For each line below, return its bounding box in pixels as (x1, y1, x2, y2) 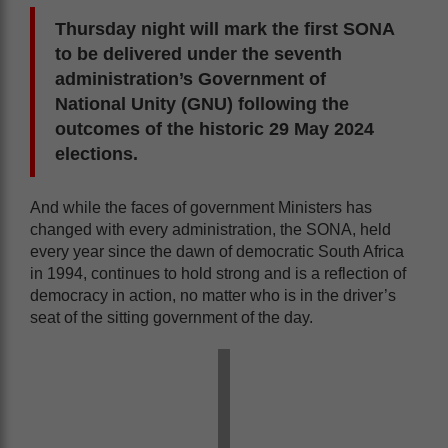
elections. (55, 143, 138, 164)
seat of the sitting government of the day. (30, 308, 313, 326)
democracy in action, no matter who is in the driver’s (30, 286, 396, 304)
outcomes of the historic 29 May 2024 (55, 118, 374, 139)
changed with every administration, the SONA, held (30, 220, 391, 238)
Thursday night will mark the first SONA (55, 18, 394, 39)
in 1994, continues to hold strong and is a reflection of (30, 264, 406, 282)
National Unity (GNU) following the (55, 93, 349, 114)
